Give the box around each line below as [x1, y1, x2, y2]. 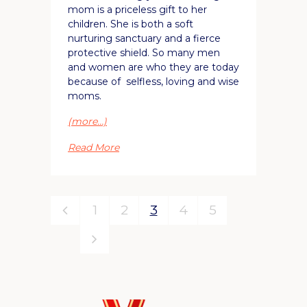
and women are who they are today [68, 60, 239, 73]
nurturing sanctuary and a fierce [68, 32, 221, 45]
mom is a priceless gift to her [68, 3, 207, 16]
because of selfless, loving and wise [68, 75, 239, 88]
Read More [68, 140, 119, 153]
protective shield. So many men [68, 46, 220, 59]
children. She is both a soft [68, 17, 193, 30]
